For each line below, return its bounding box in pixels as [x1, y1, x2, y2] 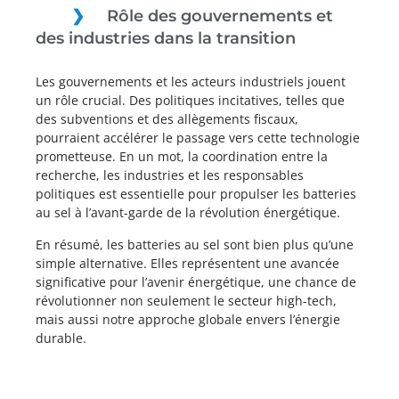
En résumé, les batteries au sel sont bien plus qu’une [36, 236, 354, 253]
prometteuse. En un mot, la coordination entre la [36, 148, 328, 165]
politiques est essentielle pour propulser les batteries [36, 185, 356, 202]
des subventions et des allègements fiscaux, [36, 110, 298, 127]
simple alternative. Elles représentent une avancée [36, 255, 339, 272]
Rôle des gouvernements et [107, 6, 333, 26]
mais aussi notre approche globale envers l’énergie [36, 311, 340, 328]
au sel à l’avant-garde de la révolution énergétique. [36, 204, 340, 221]
